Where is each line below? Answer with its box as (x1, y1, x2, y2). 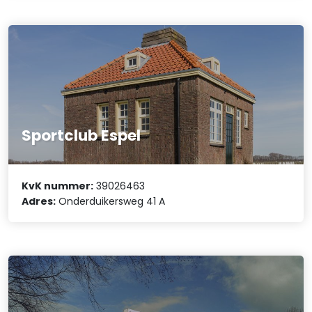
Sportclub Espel (22, 125, 141, 147)
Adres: (22, 194, 56, 208)
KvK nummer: (22, 178, 94, 193)
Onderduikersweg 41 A (56, 194, 166, 208)
